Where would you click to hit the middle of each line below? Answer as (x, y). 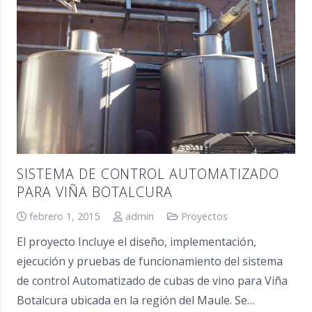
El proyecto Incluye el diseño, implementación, (136, 241)
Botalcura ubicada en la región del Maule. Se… (136, 300)
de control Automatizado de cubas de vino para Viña (152, 280)
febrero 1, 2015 (65, 216)
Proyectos (205, 216)
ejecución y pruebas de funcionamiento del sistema (150, 261)
